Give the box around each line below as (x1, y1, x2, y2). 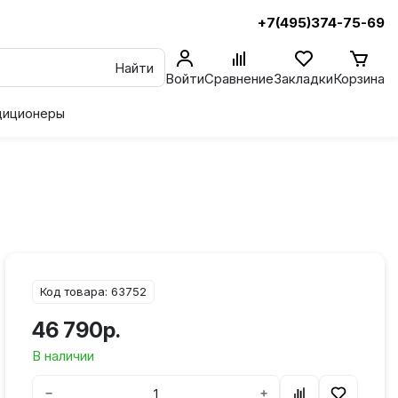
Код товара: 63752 (40, 284, 147, 298)
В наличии (32, 347, 94, 364)
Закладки (274, 70, 333, 87)
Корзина (333, 70, 385, 87)
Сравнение (204, 70, 274, 87)
